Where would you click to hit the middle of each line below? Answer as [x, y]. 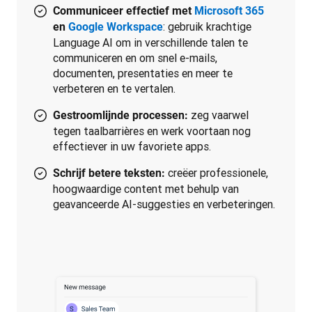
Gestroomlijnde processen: [120, 115]
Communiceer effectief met [124, 11]
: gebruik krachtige [207, 26]
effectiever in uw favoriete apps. [132, 146]
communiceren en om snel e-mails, [135, 58]
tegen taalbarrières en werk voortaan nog [152, 131]
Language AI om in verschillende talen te [150, 42]
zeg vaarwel [218, 115]
